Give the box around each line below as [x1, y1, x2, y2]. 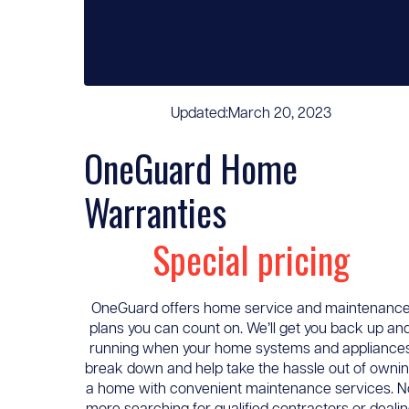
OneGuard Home [84, 141, 298, 195]
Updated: [170, 106, 228, 121]
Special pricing [152, 232, 350, 287]
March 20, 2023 [227, 106, 331, 121]
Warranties [84, 184, 226, 239]
